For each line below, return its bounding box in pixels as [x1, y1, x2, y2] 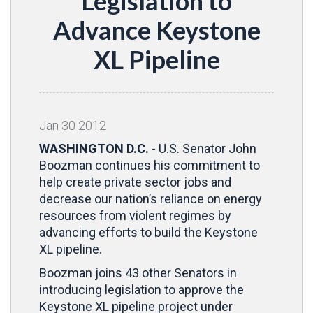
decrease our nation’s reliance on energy [39, 191, 262, 206]
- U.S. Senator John [149, 141, 256, 156]
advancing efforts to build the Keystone [39, 225, 258, 240]
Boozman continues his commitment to [39, 158, 260, 173]
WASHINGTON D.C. [39, 141, 149, 156]
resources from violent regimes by [39, 208, 231, 223]
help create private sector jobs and [39, 175, 231, 189]
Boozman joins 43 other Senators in [39, 265, 237, 280]
